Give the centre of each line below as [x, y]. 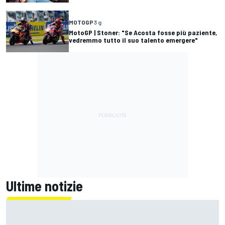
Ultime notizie [44, 186]
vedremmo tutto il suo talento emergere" [133, 40]
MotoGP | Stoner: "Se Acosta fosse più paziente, [143, 33]
